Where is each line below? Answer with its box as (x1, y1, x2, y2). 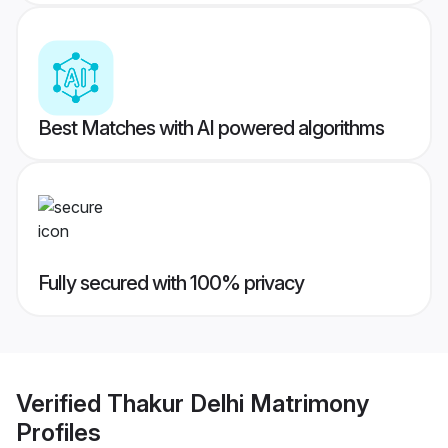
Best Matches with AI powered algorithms (38, 116, 384, 141)
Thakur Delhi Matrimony (107, 388, 369, 418)
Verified (16, 388, 107, 418)
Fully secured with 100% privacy (38, 271, 304, 296)
